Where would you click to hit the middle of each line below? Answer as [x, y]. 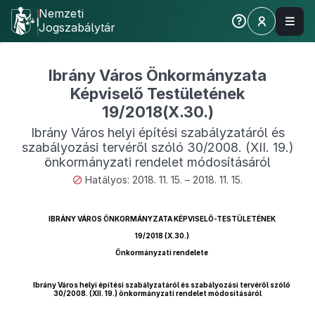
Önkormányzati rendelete [162, 252]
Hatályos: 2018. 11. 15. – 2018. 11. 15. [164, 180]
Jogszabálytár [77, 27]
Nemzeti [61, 13]
